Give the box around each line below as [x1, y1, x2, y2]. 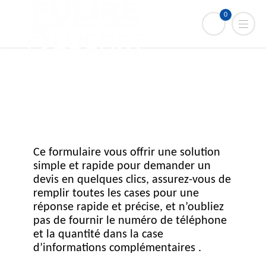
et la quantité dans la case [33, 229, 163, 240]
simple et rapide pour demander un [33, 160, 211, 172]
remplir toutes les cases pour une [33, 188, 199, 199]
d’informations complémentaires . [33, 242, 201, 254]
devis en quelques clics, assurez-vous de [33, 174, 231, 186]
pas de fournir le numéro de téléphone [33, 215, 227, 227]
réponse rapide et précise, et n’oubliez [33, 201, 224, 213]
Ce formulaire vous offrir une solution [33, 147, 220, 159]
